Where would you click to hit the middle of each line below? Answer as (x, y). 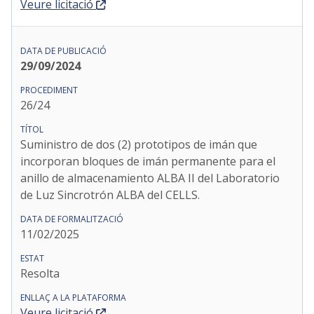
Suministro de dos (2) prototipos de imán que (139, 144)
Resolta (40, 273)
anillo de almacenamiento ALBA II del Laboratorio (150, 178)
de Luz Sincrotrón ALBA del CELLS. (110, 195)
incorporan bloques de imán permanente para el (148, 161)
